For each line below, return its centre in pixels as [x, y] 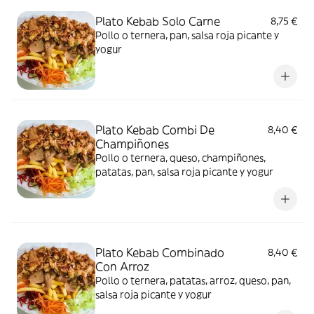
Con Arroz [122, 266]
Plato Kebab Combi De [155, 130]
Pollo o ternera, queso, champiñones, [180, 158]
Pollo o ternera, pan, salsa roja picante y [187, 35]
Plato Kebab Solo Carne [158, 21]
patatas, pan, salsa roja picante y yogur [184, 172]
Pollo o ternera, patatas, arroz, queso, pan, [193, 280]
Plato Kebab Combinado [160, 252]
